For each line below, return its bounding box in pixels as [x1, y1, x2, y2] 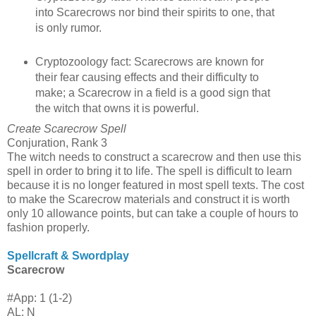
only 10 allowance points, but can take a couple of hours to [7, 207, 298, 219]
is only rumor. [35, 21, 102, 34]
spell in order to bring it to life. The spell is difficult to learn [7, 164, 292, 177]
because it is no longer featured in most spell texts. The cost [7, 178, 304, 191]
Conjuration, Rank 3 [7, 136, 107, 149]
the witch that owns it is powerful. [35, 102, 199, 114]
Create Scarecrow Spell [7, 122, 126, 135]
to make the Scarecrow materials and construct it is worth [7, 193, 290, 205]
